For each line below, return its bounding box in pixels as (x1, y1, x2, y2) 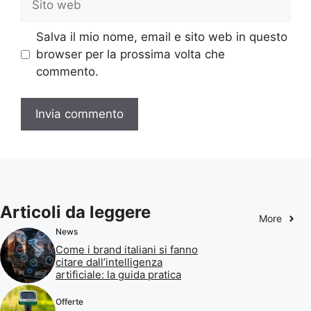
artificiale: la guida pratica (56, 268, 181, 282)
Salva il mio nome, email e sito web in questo (35, 29, 287, 44)
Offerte (56, 296, 83, 307)
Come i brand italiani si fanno (56, 243, 198, 257)
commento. (35, 64, 99, 78)
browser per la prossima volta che (35, 47, 225, 61)
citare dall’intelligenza (56, 255, 162, 269)
